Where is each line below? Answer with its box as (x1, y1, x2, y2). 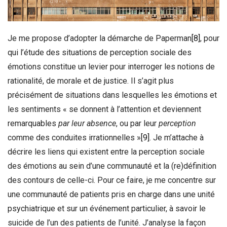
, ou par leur (116, 119, 159, 129)
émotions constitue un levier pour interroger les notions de (8, 62, 215, 72)
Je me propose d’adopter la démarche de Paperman (8, 33, 192, 44)
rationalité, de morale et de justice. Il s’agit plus (8, 76, 174, 86)
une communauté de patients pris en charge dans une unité (8, 190, 215, 200)
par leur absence (58, 119, 116, 129)
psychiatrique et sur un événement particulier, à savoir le (8, 204, 206, 214)
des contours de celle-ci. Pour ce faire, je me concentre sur (8, 175, 216, 185)
